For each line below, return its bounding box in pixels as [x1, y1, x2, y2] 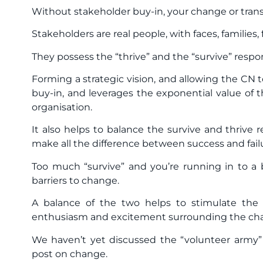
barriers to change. [32, 174, 122, 186]
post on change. [32, 248, 107, 259]
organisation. [32, 102, 92, 113]
